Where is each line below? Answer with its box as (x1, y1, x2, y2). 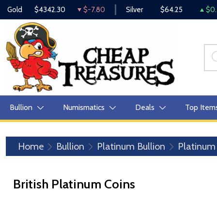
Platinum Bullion (97, 140, 165, 152)
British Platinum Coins (13, 176, 135, 192)
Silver (125, 5, 143, 14)
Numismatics (63, 103, 105, 112)
